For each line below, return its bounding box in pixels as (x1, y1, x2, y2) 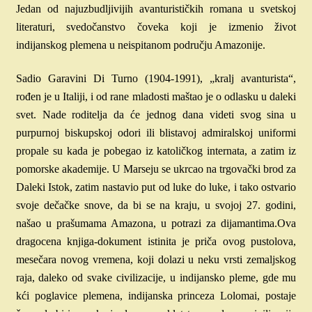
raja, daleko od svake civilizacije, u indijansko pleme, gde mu (15, 272, 297, 284)
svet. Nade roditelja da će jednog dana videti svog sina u (15, 109, 297, 121)
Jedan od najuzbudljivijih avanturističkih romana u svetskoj (15, 2, 297, 15)
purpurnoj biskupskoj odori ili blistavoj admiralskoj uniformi (15, 127, 297, 139)
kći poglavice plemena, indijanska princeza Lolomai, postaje (15, 290, 297, 302)
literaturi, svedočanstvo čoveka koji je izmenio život (15, 20, 297, 33)
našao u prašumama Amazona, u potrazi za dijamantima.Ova (15, 217, 297, 230)
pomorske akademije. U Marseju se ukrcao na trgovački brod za (15, 163, 297, 175)
